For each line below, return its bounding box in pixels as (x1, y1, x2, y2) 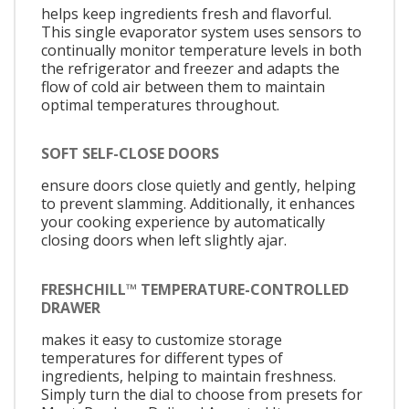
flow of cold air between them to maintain (41, 76, 325, 97)
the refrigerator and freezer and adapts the (41, 58, 340, 79)
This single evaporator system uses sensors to (41, 21, 362, 42)
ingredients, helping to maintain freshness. (41, 365, 336, 386)
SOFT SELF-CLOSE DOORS (41, 143, 219, 164)
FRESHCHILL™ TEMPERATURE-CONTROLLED (41, 278, 349, 299)
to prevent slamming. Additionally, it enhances (41, 194, 355, 215)
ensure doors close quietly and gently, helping (41, 175, 356, 196)
